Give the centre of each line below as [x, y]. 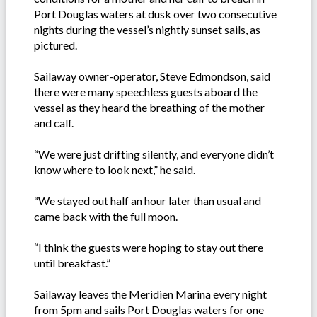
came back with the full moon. [106, 217]
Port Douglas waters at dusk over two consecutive [155, 14]
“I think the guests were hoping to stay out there [149, 248]
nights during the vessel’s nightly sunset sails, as [147, 30]
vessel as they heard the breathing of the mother [149, 108]
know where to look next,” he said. [115, 170]
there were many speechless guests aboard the [146, 92]
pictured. [56, 45]
